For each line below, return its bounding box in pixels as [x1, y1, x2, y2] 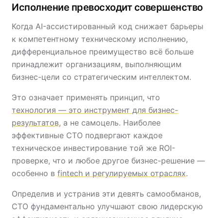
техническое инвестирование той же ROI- [12, 143, 175, 153]
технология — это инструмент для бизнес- [12, 105, 178, 115]
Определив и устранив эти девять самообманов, [12, 189, 201, 199]
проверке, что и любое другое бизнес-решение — [12, 156, 205, 165]
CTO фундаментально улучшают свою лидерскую [12, 201, 203, 211]
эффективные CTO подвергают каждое [12, 130, 163, 140]
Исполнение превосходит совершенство [12, 1, 203, 13]
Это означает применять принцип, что [12, 92, 160, 102]
